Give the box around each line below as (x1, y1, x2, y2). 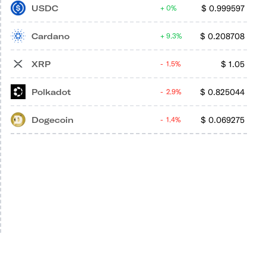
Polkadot (31, 86, 71, 97)
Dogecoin (31, 114, 74, 125)
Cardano (31, 30, 69, 42)
